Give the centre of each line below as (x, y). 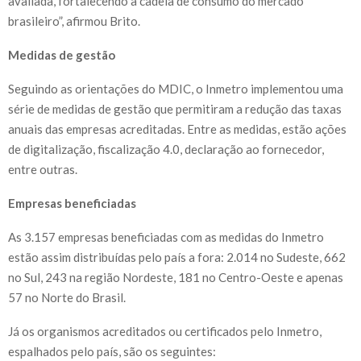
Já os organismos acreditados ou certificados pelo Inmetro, (165, 332)
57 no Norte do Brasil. (67, 298)
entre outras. (43, 170)
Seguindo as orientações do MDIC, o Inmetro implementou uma (176, 89)
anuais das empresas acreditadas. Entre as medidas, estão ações (177, 129)
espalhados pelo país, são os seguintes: (112, 352)
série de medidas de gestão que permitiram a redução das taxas (175, 109)
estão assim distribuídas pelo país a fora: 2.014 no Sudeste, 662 (177, 257)
